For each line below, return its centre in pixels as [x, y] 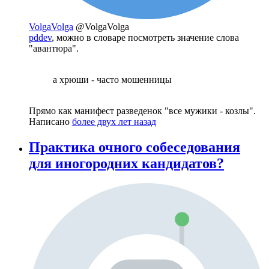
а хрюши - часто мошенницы [112, 79]
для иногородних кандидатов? [126, 163]
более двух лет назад [114, 121]
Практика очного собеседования [134, 147]
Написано [50, 121]
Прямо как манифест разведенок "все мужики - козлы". [142, 110]
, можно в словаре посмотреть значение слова [145, 37]
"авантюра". [54, 48]
